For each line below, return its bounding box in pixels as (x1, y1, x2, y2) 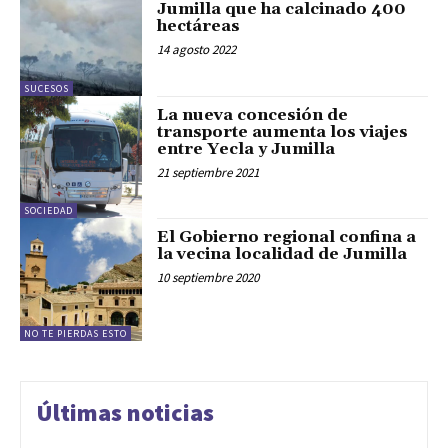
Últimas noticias (36, 396, 214, 428)
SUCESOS (24, 81, 69, 95)
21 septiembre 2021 (157, 163, 260, 181)
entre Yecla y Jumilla (157, 138, 336, 159)
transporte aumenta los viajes (157, 121, 409, 142)
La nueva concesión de (157, 104, 349, 125)
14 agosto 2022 (157, 41, 237, 59)
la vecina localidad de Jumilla (157, 244, 408, 265)
